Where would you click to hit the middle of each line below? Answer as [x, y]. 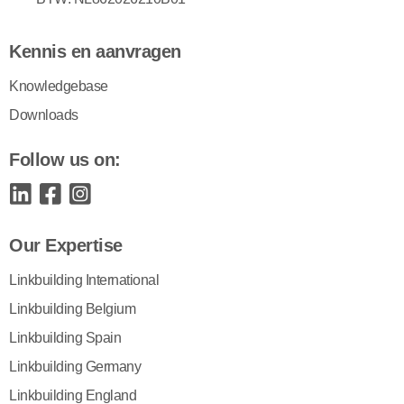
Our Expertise [66, 245]
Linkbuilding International [84, 280]
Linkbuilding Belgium [72, 308]
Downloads [44, 115]
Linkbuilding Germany [75, 366]
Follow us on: [65, 159]
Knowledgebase [59, 86]
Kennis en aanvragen [95, 51]
